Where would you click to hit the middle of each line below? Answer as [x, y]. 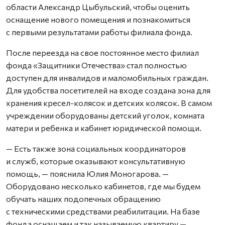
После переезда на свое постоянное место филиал [102, 52]
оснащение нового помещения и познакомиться [98, 19]
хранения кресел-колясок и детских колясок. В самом [109, 103]
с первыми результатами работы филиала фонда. [99, 32]
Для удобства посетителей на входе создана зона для [108, 90]
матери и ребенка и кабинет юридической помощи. [104, 128]
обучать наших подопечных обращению [83, 199]
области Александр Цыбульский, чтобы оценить [98, 7]
